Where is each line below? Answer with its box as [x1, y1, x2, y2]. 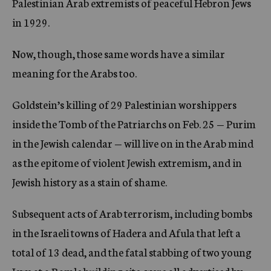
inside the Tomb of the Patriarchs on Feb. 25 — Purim [12, 116, 256, 131]
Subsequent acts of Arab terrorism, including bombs [12, 205, 252, 221]
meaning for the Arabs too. [12, 65, 137, 80]
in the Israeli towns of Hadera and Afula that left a [12, 224, 241, 240]
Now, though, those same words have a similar [12, 45, 225, 61]
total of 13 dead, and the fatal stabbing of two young [12, 244, 252, 260]
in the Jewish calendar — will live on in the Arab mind [12, 135, 253, 151]
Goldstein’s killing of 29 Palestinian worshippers [12, 96, 237, 112]
